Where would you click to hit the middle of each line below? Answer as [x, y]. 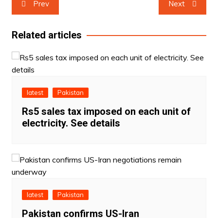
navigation [41, 15]
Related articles [46, 35]
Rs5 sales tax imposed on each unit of [106, 111]
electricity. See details [71, 123]
